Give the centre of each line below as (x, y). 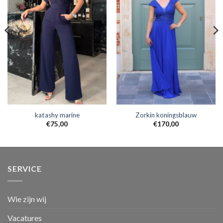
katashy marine (57, 115)
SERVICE (25, 169)
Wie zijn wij (27, 199)
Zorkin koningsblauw (166, 115)
